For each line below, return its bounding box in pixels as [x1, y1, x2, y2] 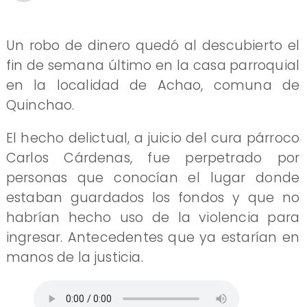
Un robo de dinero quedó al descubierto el [5, 36, 300, 55]
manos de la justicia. [5, 247, 143, 267]
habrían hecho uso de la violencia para [5, 208, 300, 227]
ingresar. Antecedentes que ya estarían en [5, 228, 300, 247]
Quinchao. [5, 95, 75, 114]
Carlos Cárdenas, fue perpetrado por [5, 148, 300, 167]
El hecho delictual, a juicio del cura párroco [5, 128, 300, 147]
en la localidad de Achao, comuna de [5, 75, 300, 95]
